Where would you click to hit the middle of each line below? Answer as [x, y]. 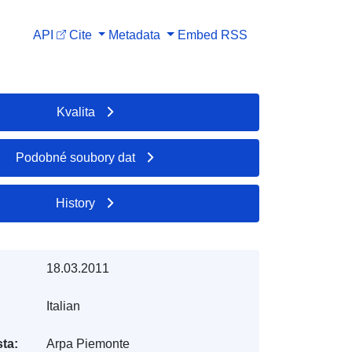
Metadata [135, 35]
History [76, 203]
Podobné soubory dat [76, 157]
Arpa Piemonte [88, 343]
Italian [63, 306]
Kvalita [75, 112]
